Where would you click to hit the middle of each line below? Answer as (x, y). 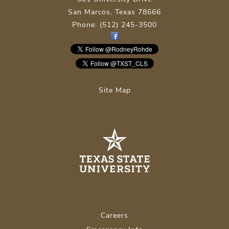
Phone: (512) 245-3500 (114, 25)
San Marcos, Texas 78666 (114, 12)
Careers (114, 216)
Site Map (114, 90)
